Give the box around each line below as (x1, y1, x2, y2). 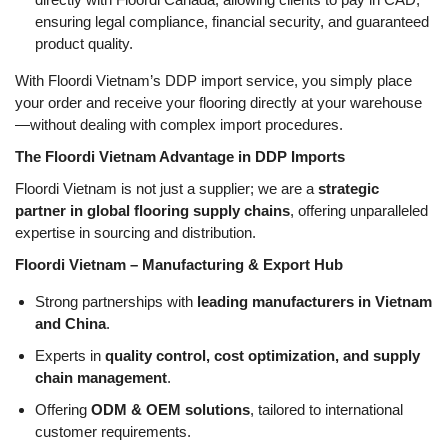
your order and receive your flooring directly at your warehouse (15, 93, 422, 111)
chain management (35, 368, 167, 386)
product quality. (35, 34, 133, 52)
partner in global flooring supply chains (15, 201, 290, 219)
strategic (318, 179, 379, 197)
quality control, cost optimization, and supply (105, 346, 420, 364)
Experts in (35, 346, 105, 364)
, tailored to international (250, 400, 403, 418)
